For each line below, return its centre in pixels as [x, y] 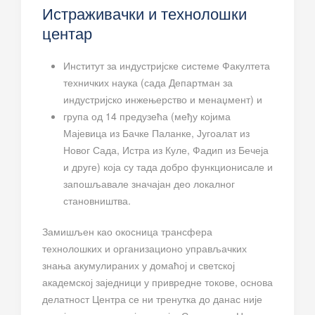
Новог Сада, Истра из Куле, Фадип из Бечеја [166, 149]
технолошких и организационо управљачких [144, 248]
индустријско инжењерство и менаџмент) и [164, 99]
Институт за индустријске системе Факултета [167, 65]
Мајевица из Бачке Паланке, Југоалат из [156, 133]
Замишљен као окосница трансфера [127, 231]
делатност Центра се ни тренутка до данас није [152, 298]
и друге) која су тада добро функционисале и [168, 166]
